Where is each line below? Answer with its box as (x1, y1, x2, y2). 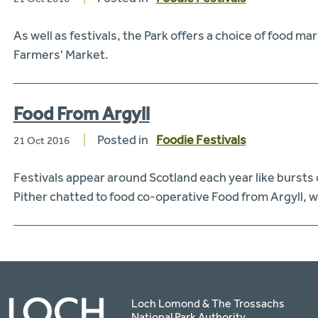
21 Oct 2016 (13, 133, 70, 147)
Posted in (97, 131, 150, 148)
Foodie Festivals (155, 131, 246, 148)
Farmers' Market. (13, 46, 109, 62)
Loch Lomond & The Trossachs (131, 296, 285, 310)
